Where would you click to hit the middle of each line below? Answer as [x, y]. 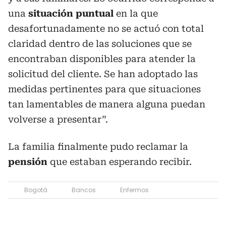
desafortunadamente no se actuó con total [106, 28]
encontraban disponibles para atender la [102, 59]
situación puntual [71, 13]
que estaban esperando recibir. [120, 161]
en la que [136, 13]
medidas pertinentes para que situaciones [104, 89]
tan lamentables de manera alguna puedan [107, 104]
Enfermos [134, 190]
